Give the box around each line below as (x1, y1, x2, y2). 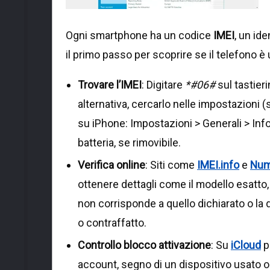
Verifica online (78, 158, 145, 171)
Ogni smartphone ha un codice (66, 28, 213, 42)
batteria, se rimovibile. (78, 136, 181, 149)
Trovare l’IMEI (78, 78, 142, 91)
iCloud (231, 238, 261, 251)
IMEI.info (197, 158, 239, 171)
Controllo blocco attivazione (78, 238, 211, 251)
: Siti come (145, 158, 197, 171)
